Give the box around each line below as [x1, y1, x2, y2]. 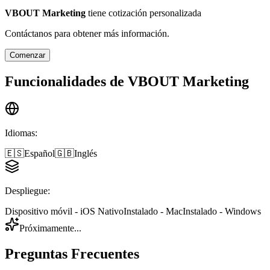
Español [24, 148, 55, 159]
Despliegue [5, 186, 48, 196]
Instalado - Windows [183, 206, 261, 217]
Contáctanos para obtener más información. [5, 28, 169, 39]
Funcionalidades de [5, 73, 124, 89]
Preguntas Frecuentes [5, 246, 139, 262]
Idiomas [5, 128, 35, 139]
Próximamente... [19, 223, 81, 234]
